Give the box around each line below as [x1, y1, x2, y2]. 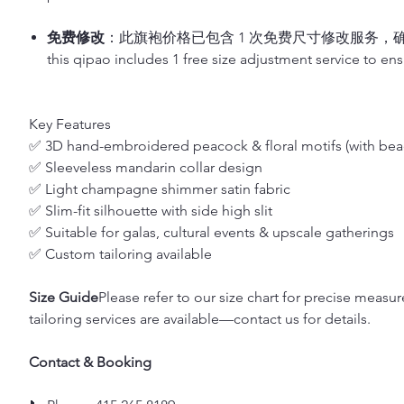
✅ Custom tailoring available [29, 245, 212, 263]
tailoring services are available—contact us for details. [29, 310, 371, 328]
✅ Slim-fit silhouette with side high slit [29, 202, 272, 220]
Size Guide [29, 289, 98, 307]
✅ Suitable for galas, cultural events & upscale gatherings [29, 224, 394, 242]
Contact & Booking [29, 353, 151, 372]
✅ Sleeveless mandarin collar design [29, 159, 262, 177]
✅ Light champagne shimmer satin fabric [29, 180, 290, 198]
